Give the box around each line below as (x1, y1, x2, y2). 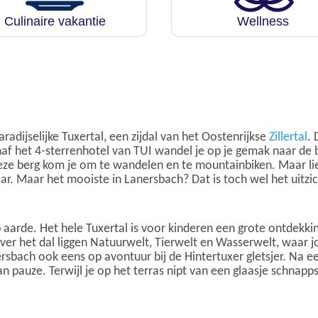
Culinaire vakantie (4, 14, 106, 28)
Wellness (237, 14, 290, 28)
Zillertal (269, 131, 307, 144)
